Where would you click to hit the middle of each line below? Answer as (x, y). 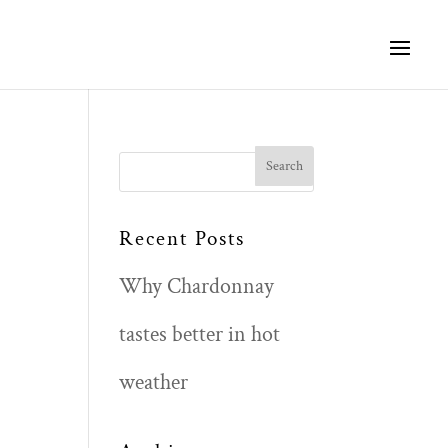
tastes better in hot (200, 334)
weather (154, 382)
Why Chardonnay (197, 286)
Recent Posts (182, 238)
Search (156, 158)
